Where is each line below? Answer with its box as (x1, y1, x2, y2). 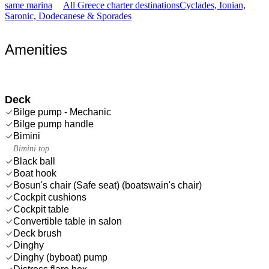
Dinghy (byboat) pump (13, 252, 107, 262)
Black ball (13, 156, 55, 166)
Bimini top (13, 144, 49, 153)
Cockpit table (13, 204, 69, 214)
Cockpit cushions (13, 192, 86, 202)
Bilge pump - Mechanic (13, 106, 111, 117)
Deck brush (13, 228, 62, 238)
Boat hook (13, 168, 56, 178)
